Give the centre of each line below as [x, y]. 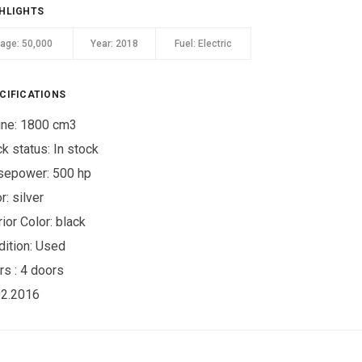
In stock [76, 149]
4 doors [42, 270]
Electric [214, 44]
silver [28, 198]
